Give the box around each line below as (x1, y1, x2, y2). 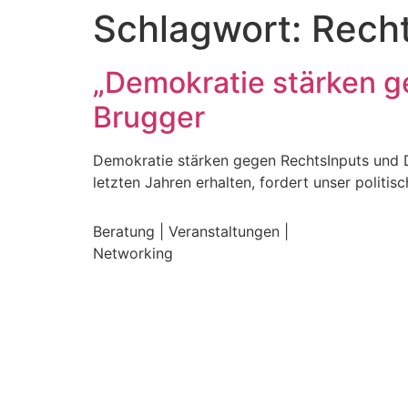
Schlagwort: (93, 6, 311, 51)
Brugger (93, 99, 205, 135)
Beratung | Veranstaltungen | (93, 222, 289, 241)
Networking (93, 244, 173, 263)
